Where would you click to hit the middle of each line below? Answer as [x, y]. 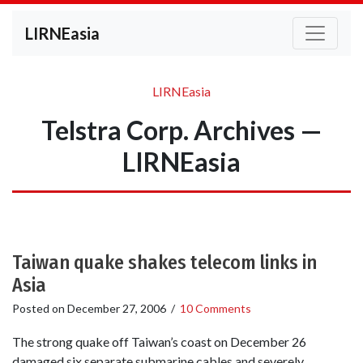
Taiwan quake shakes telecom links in [164, 263]
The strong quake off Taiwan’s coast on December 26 [159, 342]
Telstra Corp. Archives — [181, 130]
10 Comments [216, 308]
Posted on [40, 308]
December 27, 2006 [117, 308]
